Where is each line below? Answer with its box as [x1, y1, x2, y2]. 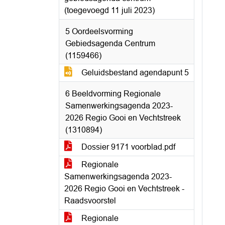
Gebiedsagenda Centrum [65, 39, 155, 48]
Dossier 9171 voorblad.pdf [79, 143, 175, 151]
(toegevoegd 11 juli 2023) [64, 6, 155, 15]
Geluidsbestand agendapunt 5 [79, 68, 189, 77]
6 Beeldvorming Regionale [65, 89, 161, 98]
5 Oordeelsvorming [65, 27, 133, 36]
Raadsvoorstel [64, 196, 116, 205]
